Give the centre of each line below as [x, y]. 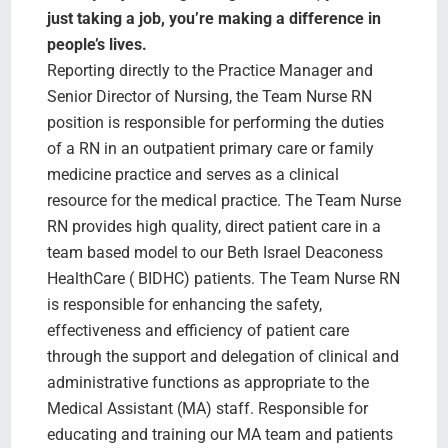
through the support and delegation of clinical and [222, 356]
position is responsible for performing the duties [215, 122]
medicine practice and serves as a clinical [192, 174]
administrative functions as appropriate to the [207, 382]
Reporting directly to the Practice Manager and [209, 70]
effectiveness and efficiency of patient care [197, 330]
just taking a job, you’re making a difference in [213, 18]
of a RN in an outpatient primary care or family [210, 148]
